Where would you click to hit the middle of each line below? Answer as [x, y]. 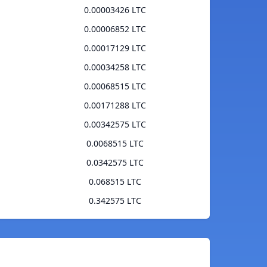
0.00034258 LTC [115, 67]
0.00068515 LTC [115, 86]
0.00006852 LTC [115, 29]
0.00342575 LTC [115, 125]
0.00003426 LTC [115, 10]
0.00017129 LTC [115, 48]
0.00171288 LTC [115, 105]
